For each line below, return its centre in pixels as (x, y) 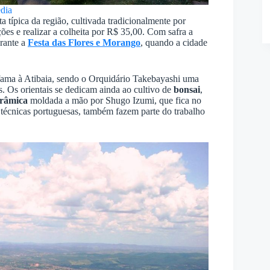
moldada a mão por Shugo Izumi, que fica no (115, 100)
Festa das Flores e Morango (84, 42)
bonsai (187, 89)
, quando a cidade (174, 42)
